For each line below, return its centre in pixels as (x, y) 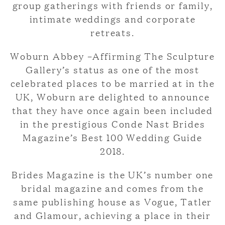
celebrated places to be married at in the (113, 83)
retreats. (113, 32)
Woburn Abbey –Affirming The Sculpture (113, 56)
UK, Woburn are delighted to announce (113, 97)
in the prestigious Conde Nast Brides (113, 124)
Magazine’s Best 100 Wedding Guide (113, 137)
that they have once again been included (113, 110)
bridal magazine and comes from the (113, 188)
